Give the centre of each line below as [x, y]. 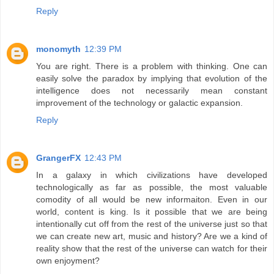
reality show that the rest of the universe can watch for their [152, 248]
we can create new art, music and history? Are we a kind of [152, 236]
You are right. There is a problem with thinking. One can [152, 66]
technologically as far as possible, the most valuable [152, 187]
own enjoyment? [68, 260]
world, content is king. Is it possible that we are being [152, 211]
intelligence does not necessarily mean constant [152, 90]
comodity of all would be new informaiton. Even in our [152, 199]
